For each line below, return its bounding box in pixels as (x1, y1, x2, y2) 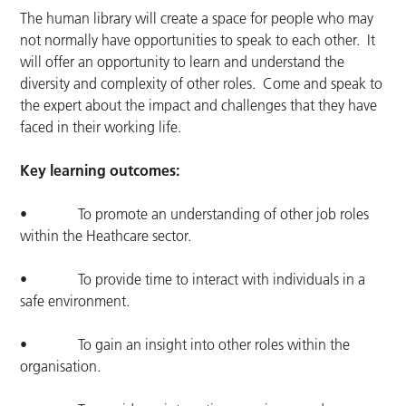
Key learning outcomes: (20, 161, 180, 180)
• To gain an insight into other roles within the (20, 335, 351, 354)
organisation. (20, 357, 101, 376)
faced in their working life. (20, 118, 182, 137)
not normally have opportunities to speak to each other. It (20, 31, 376, 50)
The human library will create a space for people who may (20, 9, 374, 28)
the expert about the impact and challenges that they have (20, 96, 378, 115)
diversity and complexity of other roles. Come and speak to (20, 74, 383, 93)
